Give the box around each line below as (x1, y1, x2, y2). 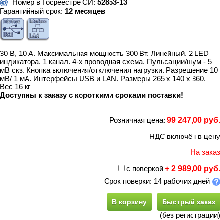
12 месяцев (65, 7, 105, 16)
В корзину (112, 198, 147, 206)
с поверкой (126, 164, 163, 173)
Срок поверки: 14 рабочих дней (104, 177, 210, 186)
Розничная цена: (110, 115, 167, 124)
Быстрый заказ (162, 198, 215, 206)
